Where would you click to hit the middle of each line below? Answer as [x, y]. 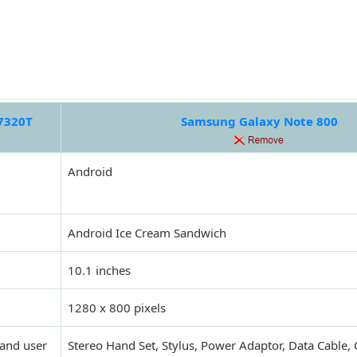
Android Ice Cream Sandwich [147, 233]
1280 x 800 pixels [117, 308]
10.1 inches [99, 271]
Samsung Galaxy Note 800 [259, 122]
